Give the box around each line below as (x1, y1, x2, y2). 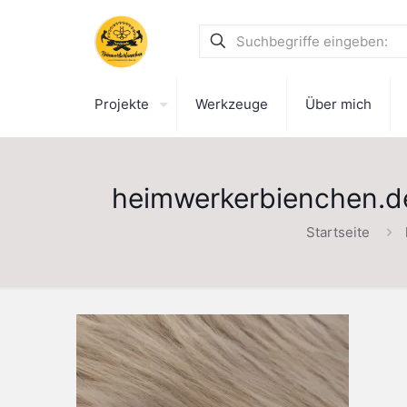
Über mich (305, 95, 372, 113)
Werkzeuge (195, 95, 268, 113)
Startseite (306, 223, 370, 241)
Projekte (94, 95, 149, 113)
